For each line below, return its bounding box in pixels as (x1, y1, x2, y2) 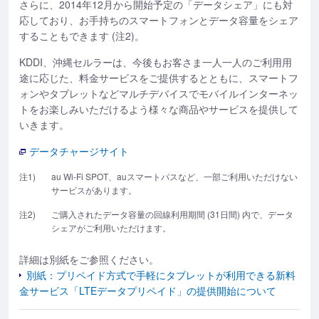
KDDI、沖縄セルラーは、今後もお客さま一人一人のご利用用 (19, 55, 292, 69)
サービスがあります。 (51, 184, 137, 196)
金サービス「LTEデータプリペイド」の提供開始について (19, 283, 276, 298)
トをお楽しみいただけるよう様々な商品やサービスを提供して (19, 102, 298, 116)
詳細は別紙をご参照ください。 (19, 252, 159, 266)
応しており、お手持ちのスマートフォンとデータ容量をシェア (19, 13, 298, 27)
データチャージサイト (29, 144, 129, 158)
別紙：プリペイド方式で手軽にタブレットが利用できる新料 (26, 268, 296, 282)
